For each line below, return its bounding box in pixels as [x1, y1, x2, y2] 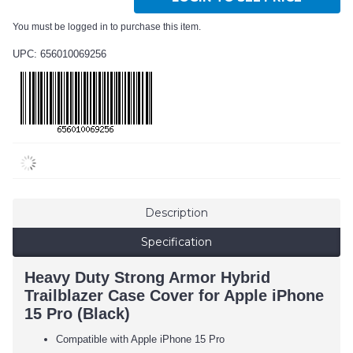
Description [145, 206, 208, 221]
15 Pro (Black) [24, 305, 130, 323]
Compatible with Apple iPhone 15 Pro [56, 333, 225, 346]
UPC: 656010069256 [13, 48, 106, 61]
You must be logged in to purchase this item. [13, 21, 201, 33]
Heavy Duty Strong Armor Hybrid [24, 269, 270, 287]
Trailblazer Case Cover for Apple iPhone [24, 287, 324, 305]
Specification [141, 235, 212, 250]
